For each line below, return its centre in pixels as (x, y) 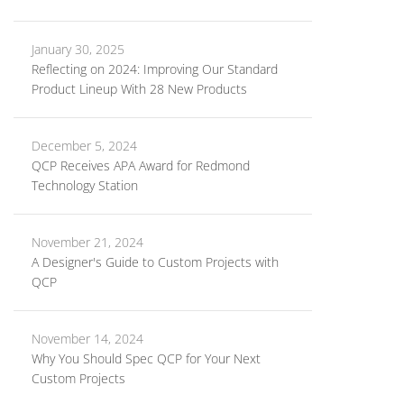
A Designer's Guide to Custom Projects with (155, 262)
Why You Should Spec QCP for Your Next (146, 358)
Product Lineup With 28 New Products (139, 89)
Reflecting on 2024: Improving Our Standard (155, 69)
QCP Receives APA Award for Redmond (141, 165)
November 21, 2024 (87, 242)
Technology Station (85, 185)
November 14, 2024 (87, 339)
